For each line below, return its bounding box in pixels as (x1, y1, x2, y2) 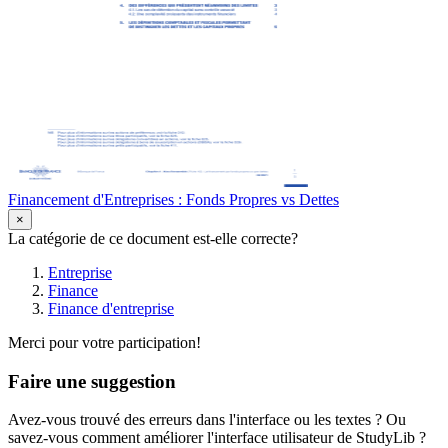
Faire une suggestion (8, 370, 176, 392)
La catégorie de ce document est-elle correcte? (8, 229, 298, 247)
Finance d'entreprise (48, 299, 174, 317)
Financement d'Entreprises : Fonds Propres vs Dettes (8, 190, 339, 208)
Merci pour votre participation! (8, 333, 201, 351)
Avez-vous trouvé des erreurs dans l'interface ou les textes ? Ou (8, 411, 406, 429)
